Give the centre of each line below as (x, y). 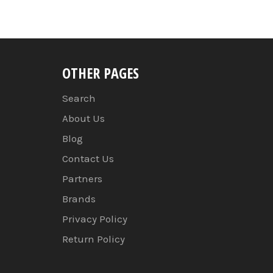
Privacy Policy (95, 219)
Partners (82, 179)
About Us (83, 119)
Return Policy (94, 239)
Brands (79, 199)
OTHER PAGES (101, 73)
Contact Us (88, 159)
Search (79, 98)
